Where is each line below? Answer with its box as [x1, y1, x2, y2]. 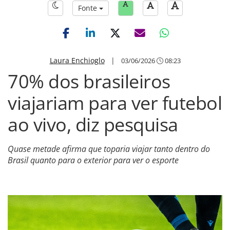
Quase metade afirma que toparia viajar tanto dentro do [8, 143, 210, 155]
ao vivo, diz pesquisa [8, 112, 178, 137]
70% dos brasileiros [8, 69, 170, 94]
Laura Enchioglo [49, 55, 105, 65]
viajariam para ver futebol [8, 90, 222, 116]
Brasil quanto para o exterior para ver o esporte [8, 155, 179, 166]
